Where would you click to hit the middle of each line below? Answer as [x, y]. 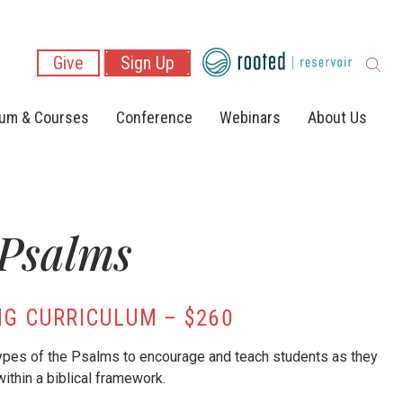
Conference [154, 117]
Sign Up [148, 63]
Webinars [250, 117]
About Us [337, 117]
